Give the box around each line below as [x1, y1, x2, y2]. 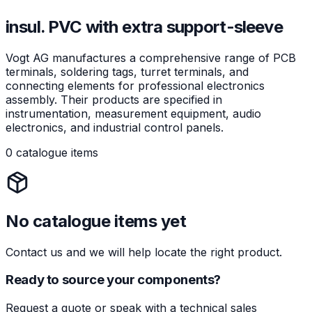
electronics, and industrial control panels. [6, 120, 224, 134]
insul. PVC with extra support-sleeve [6, 16, 283, 37]
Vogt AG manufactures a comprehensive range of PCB [6, 50, 296, 65]
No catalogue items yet [6, 210, 187, 231]
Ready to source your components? [6, 272, 221, 288]
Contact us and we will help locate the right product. [6, 244, 282, 259]
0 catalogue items [6, 145, 98, 159]
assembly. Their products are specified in [6, 92, 222, 107]
